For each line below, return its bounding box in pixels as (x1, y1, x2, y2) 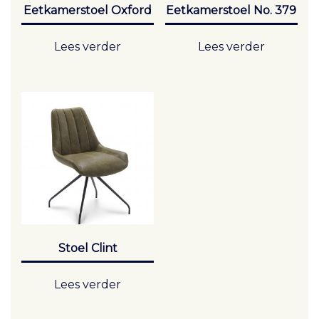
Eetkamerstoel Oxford (23, 4, 152, 18)
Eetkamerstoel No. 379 (166, 4, 297, 18)
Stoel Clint (58, 241, 117, 256)
